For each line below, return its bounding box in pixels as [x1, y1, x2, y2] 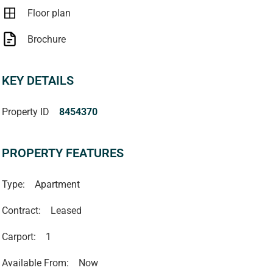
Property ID [1, 106, 49, 118]
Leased [50, 205, 82, 217]
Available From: [1, 257, 69, 269]
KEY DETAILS [1, 73, 74, 88]
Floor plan [27, 7, 71, 19]
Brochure [27, 34, 66, 46]
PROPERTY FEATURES [1, 146, 124, 161]
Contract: [1, 205, 41, 217]
